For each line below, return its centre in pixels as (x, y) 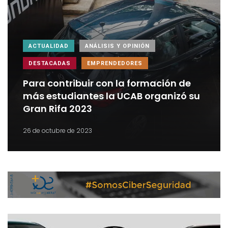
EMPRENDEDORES (115, 64)
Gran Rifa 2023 (58, 109)
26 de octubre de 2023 (58, 131)
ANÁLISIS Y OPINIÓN (117, 46)
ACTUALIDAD (49, 46)
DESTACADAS (50, 64)
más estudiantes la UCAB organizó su (111, 96)
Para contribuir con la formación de (107, 83)
